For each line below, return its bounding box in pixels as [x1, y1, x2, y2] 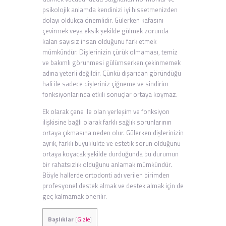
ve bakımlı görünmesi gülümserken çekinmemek [42, 58, 181, 68]
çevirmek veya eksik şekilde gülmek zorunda [42, 26, 168, 36]
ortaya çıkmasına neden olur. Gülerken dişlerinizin [42, 128, 184, 138]
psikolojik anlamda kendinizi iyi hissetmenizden [42, 5, 178, 15]
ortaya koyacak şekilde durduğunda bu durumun [42, 149, 179, 159]
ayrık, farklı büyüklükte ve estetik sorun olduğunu [42, 138, 181, 149]
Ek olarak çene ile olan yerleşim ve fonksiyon [42, 106, 169, 117]
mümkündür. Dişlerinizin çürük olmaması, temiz [42, 47, 178, 58]
